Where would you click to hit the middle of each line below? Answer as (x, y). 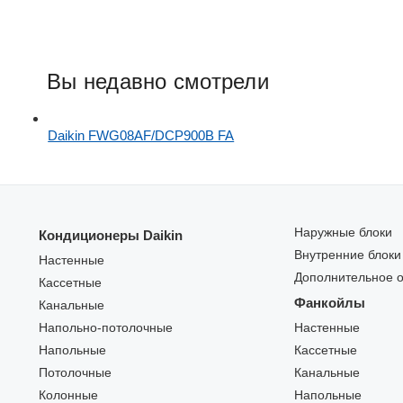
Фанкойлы (329, 303)
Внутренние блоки (347, 255)
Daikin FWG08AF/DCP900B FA (141, 136)
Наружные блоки (343, 233)
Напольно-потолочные (106, 328)
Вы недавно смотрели (158, 82)
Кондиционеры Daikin (111, 236)
